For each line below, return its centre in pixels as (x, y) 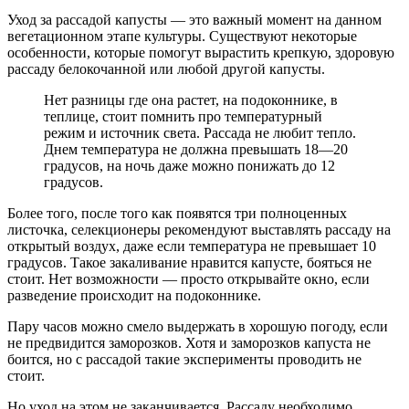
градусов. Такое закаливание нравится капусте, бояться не (189, 263)
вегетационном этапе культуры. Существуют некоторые (182, 37)
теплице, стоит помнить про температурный (183, 117)
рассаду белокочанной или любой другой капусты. (166, 69)
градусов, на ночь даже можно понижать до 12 (189, 166)
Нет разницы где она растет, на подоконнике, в (191, 100)
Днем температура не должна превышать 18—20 (196, 150)
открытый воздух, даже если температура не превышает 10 (192, 246)
